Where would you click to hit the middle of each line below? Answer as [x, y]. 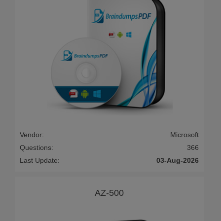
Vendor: [32, 135]
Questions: [37, 148]
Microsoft [184, 135]
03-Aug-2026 [178, 161]
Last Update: [40, 161]
